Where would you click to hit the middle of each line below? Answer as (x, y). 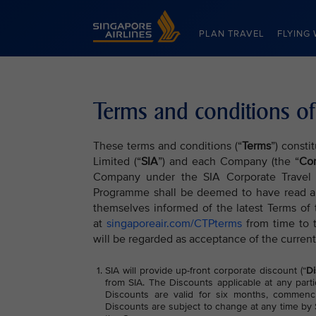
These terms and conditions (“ (168, 146)
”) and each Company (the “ (229, 162)
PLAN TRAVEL (232, 34)
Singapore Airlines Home (147, 16)
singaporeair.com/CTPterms (175, 224)
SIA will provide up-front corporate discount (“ (206, 271)
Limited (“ (117, 162)
